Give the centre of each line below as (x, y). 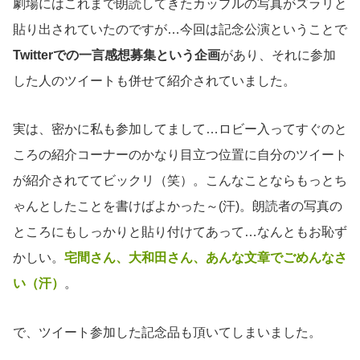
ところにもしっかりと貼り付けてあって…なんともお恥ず (180, 232)
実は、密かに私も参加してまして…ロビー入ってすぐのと (180, 129)
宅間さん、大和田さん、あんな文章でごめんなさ (206, 258)
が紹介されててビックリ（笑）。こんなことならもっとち (180, 181)
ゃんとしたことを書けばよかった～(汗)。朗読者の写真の (178, 207)
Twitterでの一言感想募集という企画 (117, 55)
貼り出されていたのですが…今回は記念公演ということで (180, 29)
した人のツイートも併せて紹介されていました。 (154, 80)
